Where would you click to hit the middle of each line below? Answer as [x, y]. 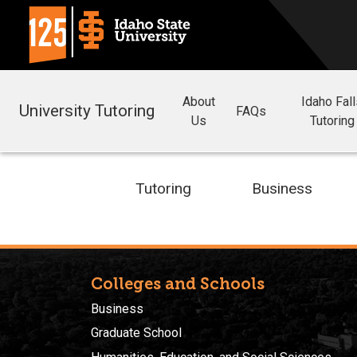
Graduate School [136, 333]
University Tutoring [87, 110]
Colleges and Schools [178, 283]
